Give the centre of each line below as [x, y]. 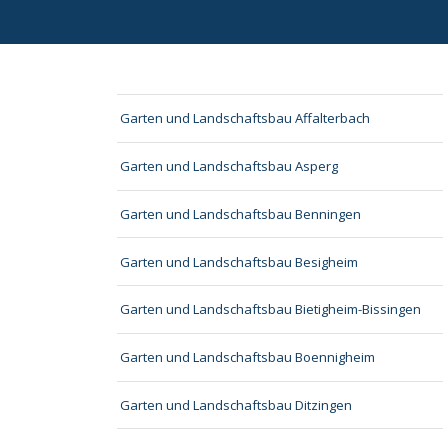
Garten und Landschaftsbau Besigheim [239, 261]
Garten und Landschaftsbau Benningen [241, 213]
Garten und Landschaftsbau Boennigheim [248, 357]
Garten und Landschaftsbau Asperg [229, 166]
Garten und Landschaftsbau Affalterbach [245, 118]
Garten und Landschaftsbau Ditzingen [236, 405]
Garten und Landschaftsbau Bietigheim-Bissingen [271, 309]
